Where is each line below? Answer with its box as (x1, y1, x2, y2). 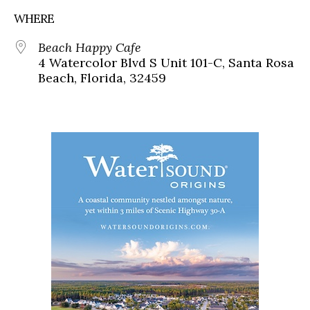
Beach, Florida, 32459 (38, 70, 166, 86)
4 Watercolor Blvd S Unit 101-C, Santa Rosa (38, 55, 294, 71)
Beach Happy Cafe (38, 39, 141, 56)
